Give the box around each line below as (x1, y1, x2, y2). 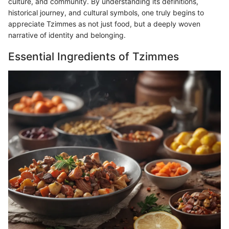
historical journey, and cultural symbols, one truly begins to (8, 8, 204, 17)
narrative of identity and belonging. (8, 31, 126, 40)
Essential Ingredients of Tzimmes (8, 50, 179, 63)
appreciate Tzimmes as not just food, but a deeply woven (8, 19, 200, 29)
